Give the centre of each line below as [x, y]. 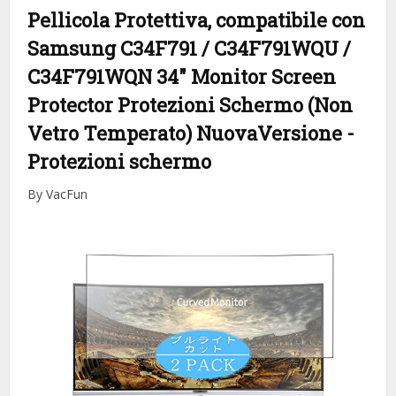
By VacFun [58, 194]
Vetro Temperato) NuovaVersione [187, 133]
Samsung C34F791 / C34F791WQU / [190, 48]
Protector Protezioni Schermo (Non [190, 104]
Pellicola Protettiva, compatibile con [197, 19]
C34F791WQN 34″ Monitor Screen [182, 76]
